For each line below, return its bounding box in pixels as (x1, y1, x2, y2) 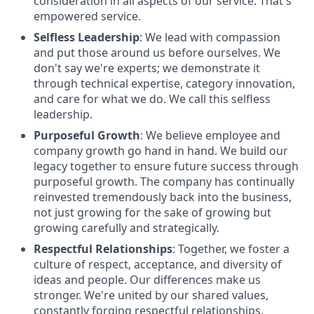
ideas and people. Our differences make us (34, 272, 261, 287)
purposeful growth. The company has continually (34, 174, 294, 189)
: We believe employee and (140, 128, 280, 143)
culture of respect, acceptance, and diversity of (34, 257, 282, 272)
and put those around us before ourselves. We (34, 45, 280, 60)
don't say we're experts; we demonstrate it (34, 60, 260, 76)
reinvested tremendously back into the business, (34, 189, 292, 205)
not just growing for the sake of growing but (34, 205, 271, 220)
